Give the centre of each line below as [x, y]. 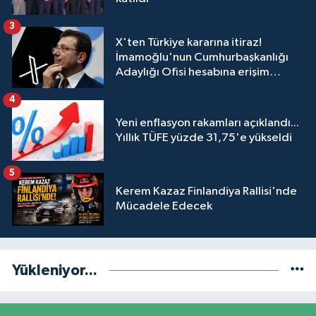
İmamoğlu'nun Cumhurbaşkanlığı [202, 57]
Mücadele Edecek [164, 207]
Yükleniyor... [55, 270]
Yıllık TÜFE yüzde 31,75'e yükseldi [204, 138]
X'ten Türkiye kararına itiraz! [189, 42]
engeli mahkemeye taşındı [185, 87]
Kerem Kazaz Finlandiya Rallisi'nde [206, 192]
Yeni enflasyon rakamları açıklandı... [207, 123]
